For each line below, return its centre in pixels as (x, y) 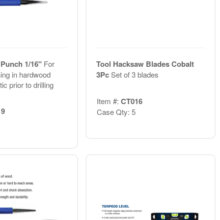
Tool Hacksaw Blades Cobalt (145, 64)
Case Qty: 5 (116, 111)
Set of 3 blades (135, 75)
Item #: (109, 101)
